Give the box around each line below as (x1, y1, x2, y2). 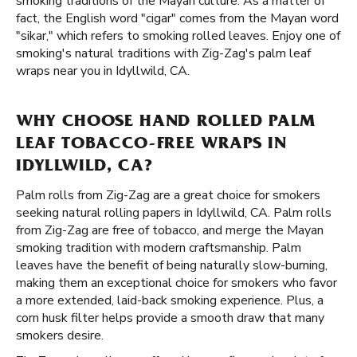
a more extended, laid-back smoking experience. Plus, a (16, 292, 324, 309)
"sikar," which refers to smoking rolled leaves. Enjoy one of (16, 27, 340, 45)
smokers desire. (16, 327, 104, 344)
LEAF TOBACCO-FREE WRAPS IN (16, 136, 287, 154)
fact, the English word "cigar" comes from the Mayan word (16, 10, 339, 27)
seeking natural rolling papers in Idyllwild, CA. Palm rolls (16, 204, 331, 222)
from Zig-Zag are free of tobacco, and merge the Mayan (16, 222, 324, 239)
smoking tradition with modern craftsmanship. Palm (16, 239, 301, 257)
